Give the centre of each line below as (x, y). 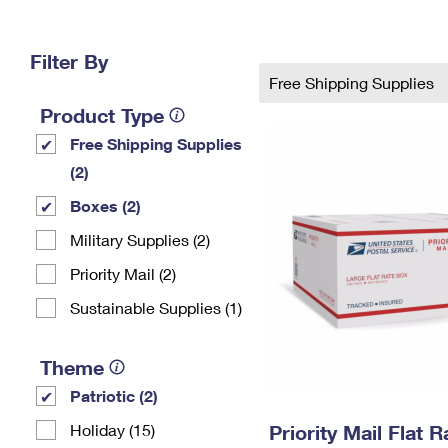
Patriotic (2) (114, 395)
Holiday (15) (112, 429)
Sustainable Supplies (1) (156, 307)
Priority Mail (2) (123, 273)
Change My (327, 26)
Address (327, 42)
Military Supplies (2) (140, 239)
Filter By (69, 61)
